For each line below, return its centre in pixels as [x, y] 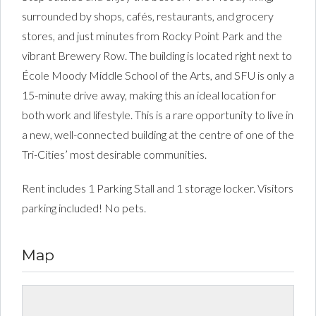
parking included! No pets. [84, 208]
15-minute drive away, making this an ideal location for [149, 95]
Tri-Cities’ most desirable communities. [114, 154]
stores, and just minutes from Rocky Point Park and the [152, 36]
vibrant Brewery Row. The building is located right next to [157, 56]
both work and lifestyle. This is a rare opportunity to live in [158, 115]
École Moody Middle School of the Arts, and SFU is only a [158, 75]
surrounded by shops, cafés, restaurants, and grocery [148, 16]
